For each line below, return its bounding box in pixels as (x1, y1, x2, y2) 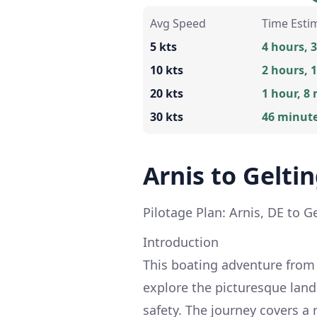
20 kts (150, 85, 183, 101)
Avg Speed (150, 15, 206, 31)
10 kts (150, 62, 183, 78)
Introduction (143, 233, 219, 250)
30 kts (150, 108, 183, 125)
